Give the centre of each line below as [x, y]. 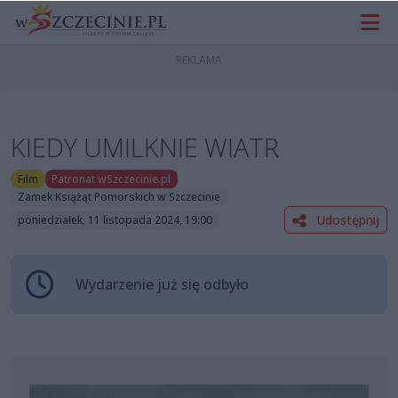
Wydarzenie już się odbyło [162, 285]
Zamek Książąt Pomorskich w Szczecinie [119, 197]
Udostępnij [346, 220]
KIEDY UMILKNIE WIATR [145, 147]
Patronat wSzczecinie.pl [111, 179]
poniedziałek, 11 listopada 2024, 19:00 [115, 219]
